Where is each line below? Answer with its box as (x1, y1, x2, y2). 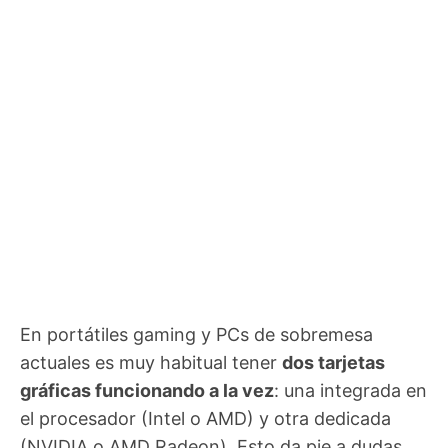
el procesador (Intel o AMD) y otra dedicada (20, 408, 391, 430)
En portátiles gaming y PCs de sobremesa (20, 324, 373, 346)
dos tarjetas (282, 352, 385, 374)
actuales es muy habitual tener (20, 352, 282, 374)
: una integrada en (274, 380, 427, 402)
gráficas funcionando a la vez (20, 380, 274, 402)
